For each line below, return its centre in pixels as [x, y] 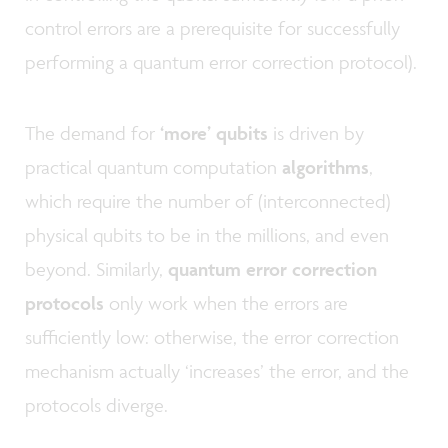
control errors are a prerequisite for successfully [212, 27]
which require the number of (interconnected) [208, 201]
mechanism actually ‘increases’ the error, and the [217, 371]
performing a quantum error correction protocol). [221, 61]
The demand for [92, 133]
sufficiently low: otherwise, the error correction [212, 337]
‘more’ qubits [216, 133]
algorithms [325, 167]
